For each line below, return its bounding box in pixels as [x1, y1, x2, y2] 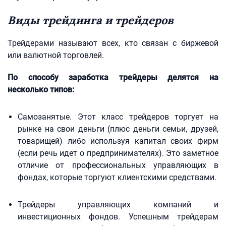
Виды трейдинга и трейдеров [8, 13, 174, 27]
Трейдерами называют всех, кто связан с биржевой [8, 38, 218, 48]
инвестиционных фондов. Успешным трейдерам [18, 212, 218, 221]
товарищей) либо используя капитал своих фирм [18, 136, 218, 146]
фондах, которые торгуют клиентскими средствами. [18, 173, 216, 182]
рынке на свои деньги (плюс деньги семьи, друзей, [18, 124, 218, 134]
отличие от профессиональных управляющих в [18, 160, 218, 170]
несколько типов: [8, 85, 74, 94]
